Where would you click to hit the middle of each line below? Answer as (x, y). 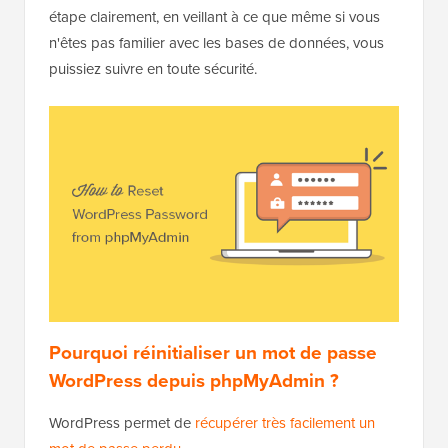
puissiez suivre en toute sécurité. (153, 69)
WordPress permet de (122, 423)
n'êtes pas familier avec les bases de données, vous (216, 43)
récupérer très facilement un (285, 423)
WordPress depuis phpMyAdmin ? (194, 380)
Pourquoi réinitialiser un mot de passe (213, 352)
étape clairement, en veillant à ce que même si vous (214, 17)
